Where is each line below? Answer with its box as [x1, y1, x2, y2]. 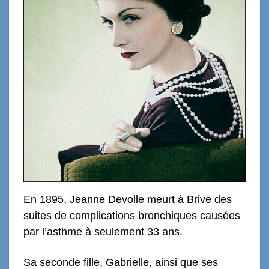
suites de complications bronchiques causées [23, 209, 240, 222]
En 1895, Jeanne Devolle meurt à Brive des [23, 193, 232, 205]
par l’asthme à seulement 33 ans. [23, 225, 183, 238]
